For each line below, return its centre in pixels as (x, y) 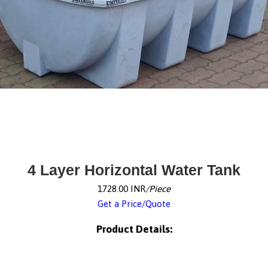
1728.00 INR (121, 189)
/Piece (158, 189)
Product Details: (134, 229)
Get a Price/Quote (134, 204)
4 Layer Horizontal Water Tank (134, 170)
